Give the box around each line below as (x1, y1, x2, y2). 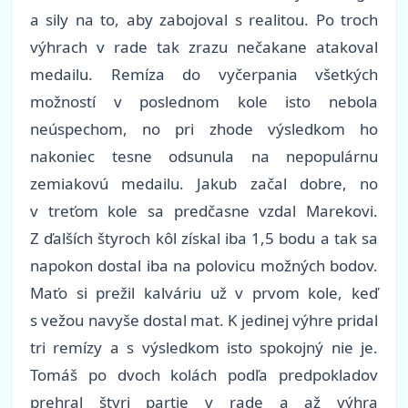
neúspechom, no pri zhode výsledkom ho (30, 118, 378, 140)
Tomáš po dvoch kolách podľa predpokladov (30, 364, 378, 386)
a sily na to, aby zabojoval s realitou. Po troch (30, 9, 378, 31)
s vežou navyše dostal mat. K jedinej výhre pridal (30, 310, 378, 331)
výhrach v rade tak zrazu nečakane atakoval (30, 36, 378, 58)
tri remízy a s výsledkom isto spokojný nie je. (30, 337, 378, 359)
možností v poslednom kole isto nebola (30, 91, 378, 113)
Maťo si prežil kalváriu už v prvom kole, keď (30, 282, 378, 304)
